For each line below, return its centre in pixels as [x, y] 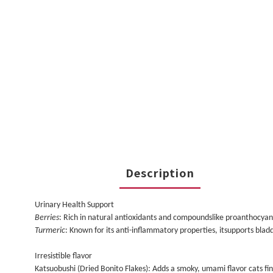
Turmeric [50, 231]
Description [160, 172]
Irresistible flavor [63, 256]
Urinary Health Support [74, 205]
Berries [47, 218]
